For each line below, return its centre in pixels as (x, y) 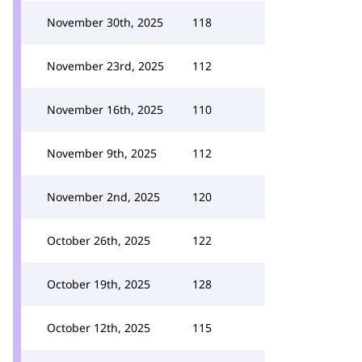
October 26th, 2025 (99, 240)
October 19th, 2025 (99, 284)
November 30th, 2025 (105, 22)
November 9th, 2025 (102, 153)
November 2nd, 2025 (103, 197)
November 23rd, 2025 (105, 66)
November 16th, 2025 (105, 109)
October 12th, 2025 (99, 328)
